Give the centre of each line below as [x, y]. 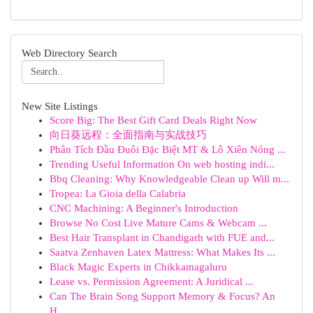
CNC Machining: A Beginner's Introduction [144, 208]
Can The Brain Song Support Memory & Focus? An [162, 296]
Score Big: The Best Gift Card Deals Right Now [153, 120]
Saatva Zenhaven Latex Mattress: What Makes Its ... [162, 252]
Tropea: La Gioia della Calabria [118, 194]
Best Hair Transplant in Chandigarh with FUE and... [162, 238]
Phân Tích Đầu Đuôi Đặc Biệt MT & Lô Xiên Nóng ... [168, 150]
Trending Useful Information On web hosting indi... [162, 164]
